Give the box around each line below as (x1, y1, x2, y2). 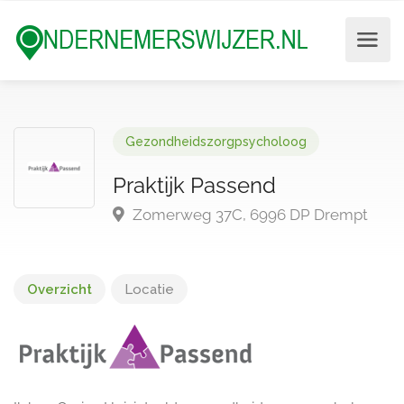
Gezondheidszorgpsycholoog (125, 134, 307, 149)
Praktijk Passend (113, 172, 276, 198)
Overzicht (27, 281, 92, 298)
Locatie (124, 281, 174, 298)
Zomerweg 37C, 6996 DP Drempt (129, 206, 368, 224)
